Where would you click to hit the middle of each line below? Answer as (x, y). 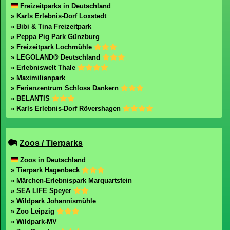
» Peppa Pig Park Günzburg (55, 37)
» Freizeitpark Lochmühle (52, 47)
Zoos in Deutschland (53, 160)
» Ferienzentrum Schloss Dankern (66, 88)
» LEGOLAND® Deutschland (56, 57)
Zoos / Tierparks (51, 143)
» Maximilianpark (38, 78)
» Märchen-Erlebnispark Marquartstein (71, 180)
